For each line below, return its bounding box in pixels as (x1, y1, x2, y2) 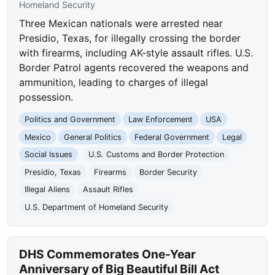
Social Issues (25, 150, 73, 160)
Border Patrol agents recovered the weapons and (19, 61, 249, 74)
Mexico (25, 132, 52, 142)
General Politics (63, 132, 122, 142)
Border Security (139, 167, 197, 177)
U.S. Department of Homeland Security (25, 202, 169, 212)
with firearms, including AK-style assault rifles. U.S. (19, 46, 254, 59)
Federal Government (134, 132, 209, 142)
